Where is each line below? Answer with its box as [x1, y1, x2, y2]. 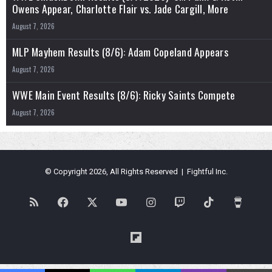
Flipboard [141, 230, 185, 243]
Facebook [68, 195, 115, 208]
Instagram [154, 195, 204, 208]
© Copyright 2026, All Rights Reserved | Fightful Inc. [44, 167, 228, 177]
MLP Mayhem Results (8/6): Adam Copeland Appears [12, 44, 228, 60]
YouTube [126, 195, 169, 208]
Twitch [185, 195, 217, 208]
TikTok [214, 195, 246, 208]
